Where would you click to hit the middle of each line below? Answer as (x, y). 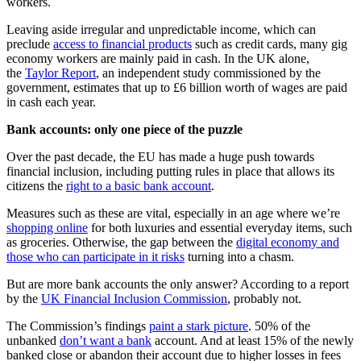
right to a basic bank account (139, 186)
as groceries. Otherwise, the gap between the (121, 243)
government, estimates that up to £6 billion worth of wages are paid (177, 88)
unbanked (33, 341)
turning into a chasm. (239, 257)
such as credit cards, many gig (270, 44)
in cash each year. (51, 102)
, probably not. (264, 299)
